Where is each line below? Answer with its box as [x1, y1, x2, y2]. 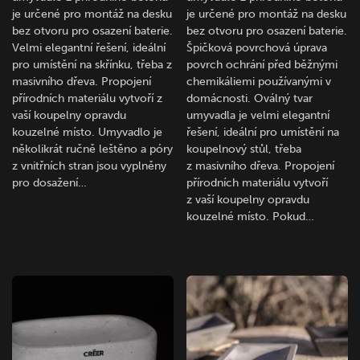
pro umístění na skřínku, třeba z [12, 57, 172, 72]
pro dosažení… [12, 175, 87, 190]
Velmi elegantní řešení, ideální [12, 40, 166, 55]
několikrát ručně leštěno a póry [12, 141, 173, 156]
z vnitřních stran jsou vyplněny [12, 158, 166, 173]
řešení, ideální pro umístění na [186, 125, 340, 139]
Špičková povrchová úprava [186, 40, 328, 55]
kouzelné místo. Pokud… [186, 209, 315, 223]
